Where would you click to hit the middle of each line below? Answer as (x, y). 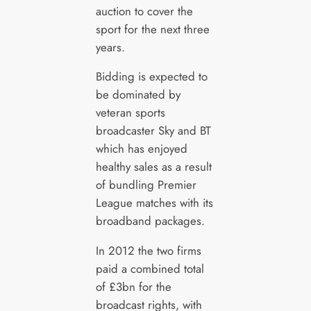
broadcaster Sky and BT (153, 131)
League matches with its (154, 203)
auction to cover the (144, 11)
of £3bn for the (133, 287)
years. (110, 47)
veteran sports (130, 113)
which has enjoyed (141, 149)
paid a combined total (150, 269)
